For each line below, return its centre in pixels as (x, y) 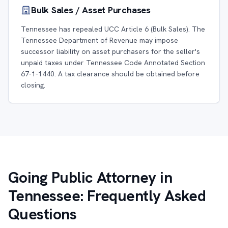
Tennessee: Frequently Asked (107, 196)
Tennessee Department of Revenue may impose (99, 40)
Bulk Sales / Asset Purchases (91, 10)
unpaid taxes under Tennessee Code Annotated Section (113, 63)
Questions (42, 214)
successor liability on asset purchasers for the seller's (110, 51)
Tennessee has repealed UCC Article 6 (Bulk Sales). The (113, 29)
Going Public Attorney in (90, 177)
